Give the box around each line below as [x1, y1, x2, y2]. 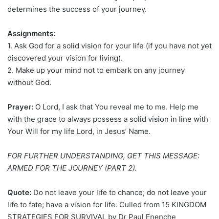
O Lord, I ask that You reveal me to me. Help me [33, 102, 198, 111]
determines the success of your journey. [7, 4, 147, 14]
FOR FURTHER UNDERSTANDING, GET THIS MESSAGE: [7, 151, 199, 160]
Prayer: [7, 102, 33, 111]
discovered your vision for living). [7, 53, 123, 63]
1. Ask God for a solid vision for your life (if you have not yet [7, 41, 212, 50]
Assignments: [7, 28, 55, 38]
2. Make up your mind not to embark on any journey [7, 65, 185, 75]
